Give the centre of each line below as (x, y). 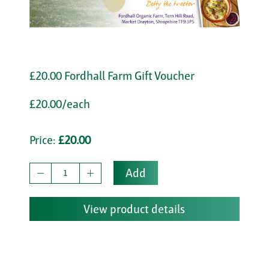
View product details (134, 209)
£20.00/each (59, 104)
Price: (44, 140)
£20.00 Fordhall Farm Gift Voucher (112, 76)
